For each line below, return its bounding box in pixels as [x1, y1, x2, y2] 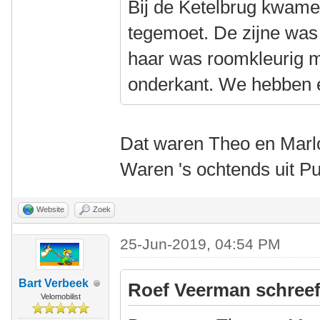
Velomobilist [40, 292, 81, 301]
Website [36, 205, 64, 214]
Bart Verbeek [18, 277, 89, 289]
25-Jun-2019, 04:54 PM [120, 236, 281, 252]
